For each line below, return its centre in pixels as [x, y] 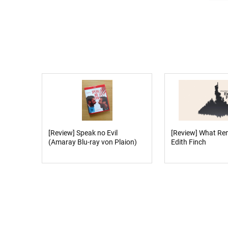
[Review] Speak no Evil [83, 133]
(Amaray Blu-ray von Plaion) [93, 142]
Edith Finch [188, 142]
